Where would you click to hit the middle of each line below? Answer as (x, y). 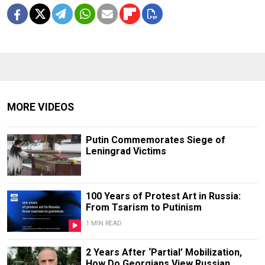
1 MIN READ (104, 224)
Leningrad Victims (126, 151)
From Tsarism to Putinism (143, 208)
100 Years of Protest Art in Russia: (163, 196)
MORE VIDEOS (41, 107)
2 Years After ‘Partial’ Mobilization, (164, 253)
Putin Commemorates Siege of (155, 140)
